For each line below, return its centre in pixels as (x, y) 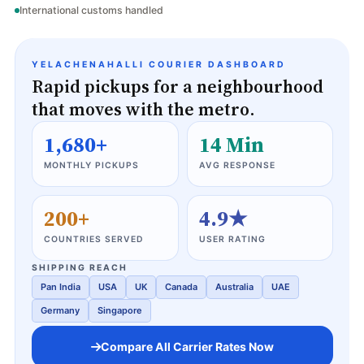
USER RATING (232, 239)
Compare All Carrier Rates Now (187, 347)
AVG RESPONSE (237, 165)
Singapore (120, 310)
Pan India (61, 287)
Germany (60, 310)
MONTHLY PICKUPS (91, 165)
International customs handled (91, 10)
